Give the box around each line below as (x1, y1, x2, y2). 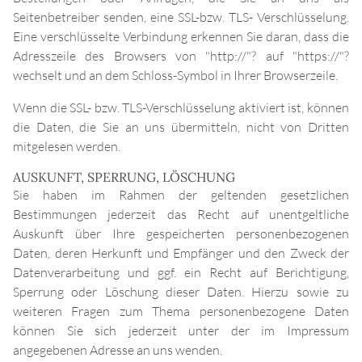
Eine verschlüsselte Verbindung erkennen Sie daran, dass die (13, 28, 349, 45)
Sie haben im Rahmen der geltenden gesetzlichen (13, 187, 349, 204)
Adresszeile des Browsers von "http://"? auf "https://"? (13, 48, 349, 65)
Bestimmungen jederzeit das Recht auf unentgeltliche (13, 206, 349, 223)
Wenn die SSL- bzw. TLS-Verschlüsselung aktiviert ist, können (13, 99, 349, 116)
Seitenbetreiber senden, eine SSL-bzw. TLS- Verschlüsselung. (13, 9, 349, 26)
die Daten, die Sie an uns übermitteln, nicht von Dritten (13, 119, 349, 136)
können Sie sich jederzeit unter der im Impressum (13, 322, 349, 339)
